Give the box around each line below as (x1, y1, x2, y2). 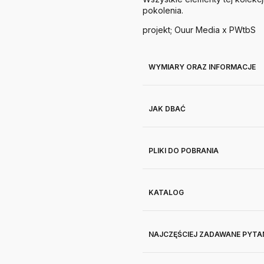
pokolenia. (143, 5, 183, 15)
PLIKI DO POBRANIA (148, 146, 219, 155)
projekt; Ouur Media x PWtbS (143, 25, 256, 35)
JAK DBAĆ (148, 104, 186, 113)
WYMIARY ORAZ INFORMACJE (148, 62, 256, 71)
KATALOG (148, 188, 184, 197)
